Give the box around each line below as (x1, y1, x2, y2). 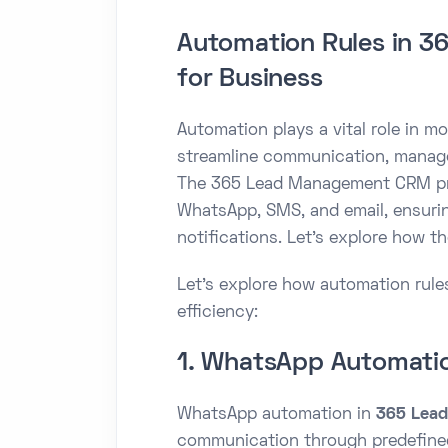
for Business (177, 67, 323, 92)
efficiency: (177, 304, 258, 321)
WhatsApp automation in (177, 406, 376, 423)
